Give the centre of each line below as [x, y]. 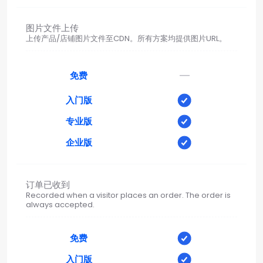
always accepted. [60, 204]
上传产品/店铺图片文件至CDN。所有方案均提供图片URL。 [126, 38]
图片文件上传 [52, 28]
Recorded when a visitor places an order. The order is [128, 195]
